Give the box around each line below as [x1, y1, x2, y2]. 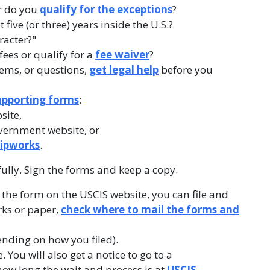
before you [159, 63, 213, 77]
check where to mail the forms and [61, 202, 239, 216]
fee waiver [95, 48, 149, 61]
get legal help [89, 63, 159, 77]
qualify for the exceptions [40, 2, 172, 16]
